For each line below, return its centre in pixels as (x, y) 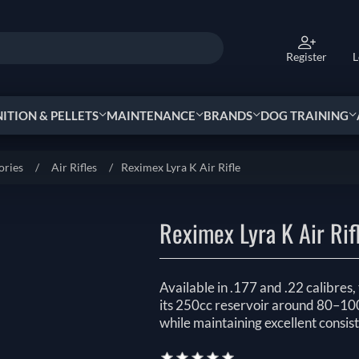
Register (307, 57)
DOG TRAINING (304, 115)
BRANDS (228, 115)
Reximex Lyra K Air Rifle (181, 167)
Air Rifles (75, 167)
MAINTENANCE (151, 115)
